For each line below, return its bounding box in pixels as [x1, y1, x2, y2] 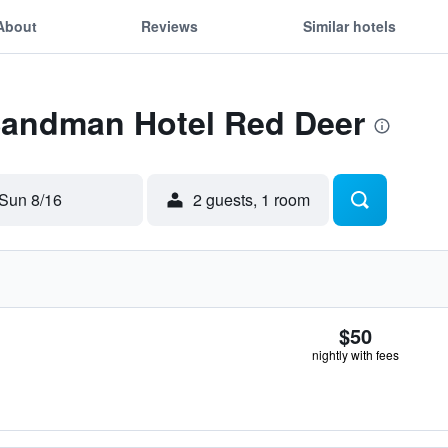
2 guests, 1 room [193, 188, 310, 211]
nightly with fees [312, 346, 399, 363]
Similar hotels [302, 15, 396, 36]
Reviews [141, 15, 199, 36]
